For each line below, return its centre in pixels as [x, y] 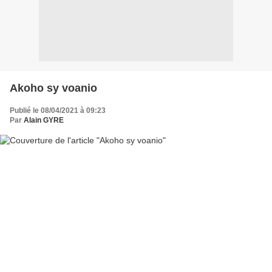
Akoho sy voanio [53, 88]
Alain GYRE [44, 120]
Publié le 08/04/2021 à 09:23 [58, 110]
